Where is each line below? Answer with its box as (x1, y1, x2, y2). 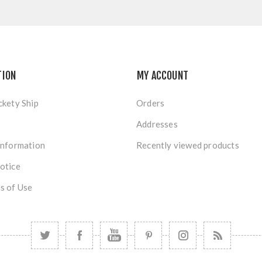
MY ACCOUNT (137, 69, 188, 82)
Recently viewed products (136, 140, 239, 150)
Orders (136, 98, 165, 108)
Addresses (136, 119, 178, 129)
